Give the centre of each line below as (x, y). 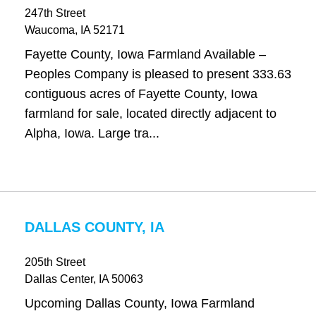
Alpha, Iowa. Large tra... (92, 133)
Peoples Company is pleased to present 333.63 (158, 74)
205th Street (55, 262)
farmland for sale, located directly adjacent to (150, 114)
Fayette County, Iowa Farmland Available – (145, 54)
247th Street (55, 13)
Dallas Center (59, 279)
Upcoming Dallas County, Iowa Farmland (139, 303)
